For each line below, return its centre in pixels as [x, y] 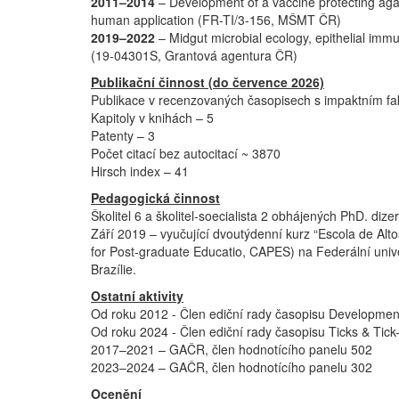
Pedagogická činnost [155, 197]
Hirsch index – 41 [140, 171]
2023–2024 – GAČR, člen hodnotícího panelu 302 [232, 366]
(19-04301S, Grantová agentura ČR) [194, 55]
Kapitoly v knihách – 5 [152, 117]
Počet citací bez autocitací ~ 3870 [186, 153]
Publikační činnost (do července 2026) [208, 81]
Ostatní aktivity [137, 295]
